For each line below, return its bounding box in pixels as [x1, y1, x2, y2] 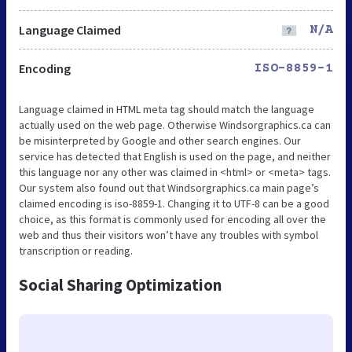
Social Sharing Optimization [19, 273, 222, 295]
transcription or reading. [19, 243, 133, 258]
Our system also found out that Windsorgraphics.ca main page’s [19, 180, 319, 195]
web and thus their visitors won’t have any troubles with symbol [19, 227, 318, 242]
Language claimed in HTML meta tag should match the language [19, 101, 314, 116]
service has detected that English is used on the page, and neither [19, 148, 331, 163]
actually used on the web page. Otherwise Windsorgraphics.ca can [19, 117, 331, 132]
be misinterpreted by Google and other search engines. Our [19, 133, 301, 148]
